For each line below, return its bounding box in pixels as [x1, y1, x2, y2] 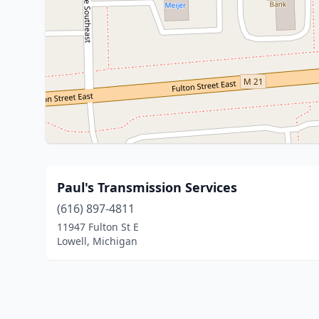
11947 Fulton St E [57, 220, 139, 234]
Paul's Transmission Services [57, 179, 237, 196]
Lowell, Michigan [57, 234, 137, 248]
